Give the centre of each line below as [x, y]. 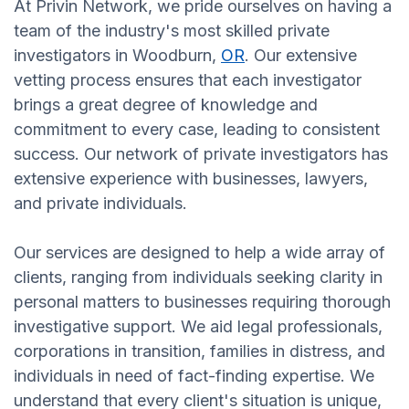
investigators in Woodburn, [117, 55]
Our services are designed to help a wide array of [199, 252]
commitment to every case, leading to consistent [197, 129]
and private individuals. [100, 203]
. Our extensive [301, 55]
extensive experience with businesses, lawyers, [191, 178]
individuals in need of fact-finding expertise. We [194, 375]
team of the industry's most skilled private [172, 30]
